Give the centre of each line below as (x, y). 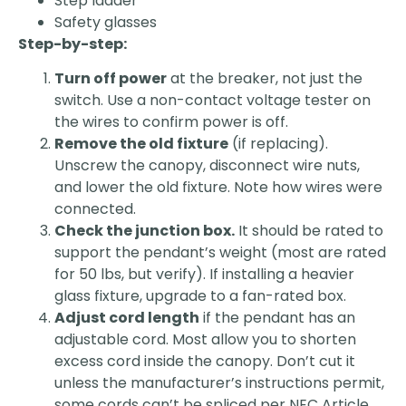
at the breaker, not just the (265, 78)
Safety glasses (106, 22)
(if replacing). (278, 143)
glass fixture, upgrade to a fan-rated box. (200, 295)
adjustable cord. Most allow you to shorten (205, 339)
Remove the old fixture (141, 143)
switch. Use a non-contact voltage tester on (213, 100)
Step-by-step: (72, 43)
